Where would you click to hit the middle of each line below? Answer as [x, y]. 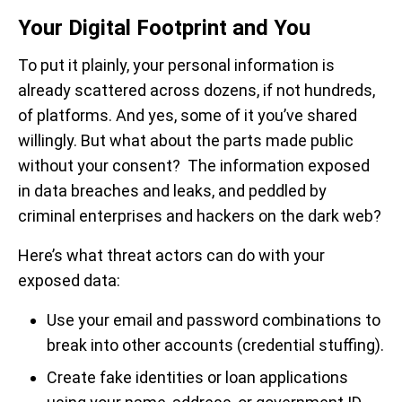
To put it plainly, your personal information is [176, 65]
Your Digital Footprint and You [164, 28]
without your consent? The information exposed [194, 166]
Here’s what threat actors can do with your [171, 255]
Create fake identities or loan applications [197, 377]
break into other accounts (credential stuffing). [215, 345]
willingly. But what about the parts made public [186, 140]
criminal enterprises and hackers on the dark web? [200, 216]
